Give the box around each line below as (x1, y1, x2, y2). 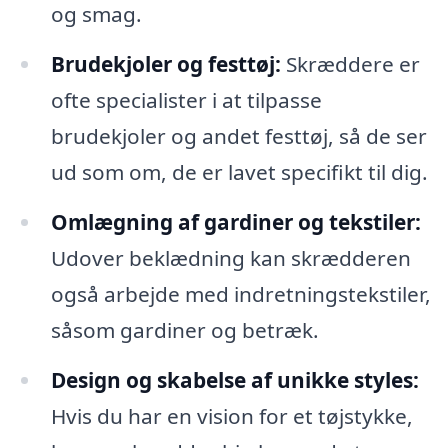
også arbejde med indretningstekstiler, (50, 279, 431, 308)
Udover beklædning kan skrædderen (50, 243, 411, 272)
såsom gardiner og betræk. (50, 315, 319, 344)
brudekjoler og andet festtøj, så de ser (50, 121, 427, 150)
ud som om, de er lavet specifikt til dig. (50, 157, 428, 186)
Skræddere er (280, 49, 420, 78)
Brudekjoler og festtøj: (50, 49, 281, 78)
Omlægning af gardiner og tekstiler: (50, 207, 421, 236)
